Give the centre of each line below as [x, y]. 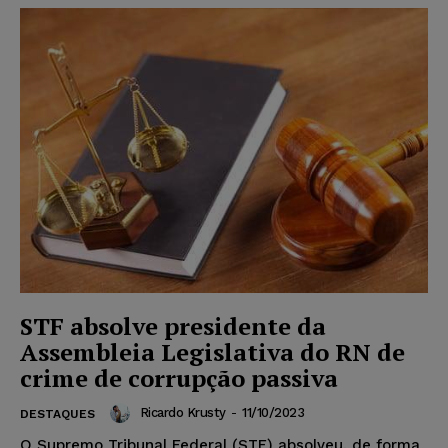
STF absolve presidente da [173, 326]
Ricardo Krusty [182, 413]
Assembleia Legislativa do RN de [212, 352]
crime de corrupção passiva [179, 378]
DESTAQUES [57, 414]
